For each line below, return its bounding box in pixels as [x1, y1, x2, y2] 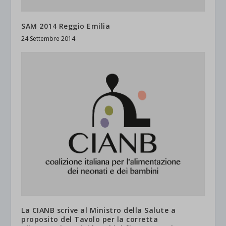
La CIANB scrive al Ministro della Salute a [21, 205, 176, 215]
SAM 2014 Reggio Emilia [21, 21, 110, 31]
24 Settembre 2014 [21, 34, 76, 43]
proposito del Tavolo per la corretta [21, 214, 158, 224]
